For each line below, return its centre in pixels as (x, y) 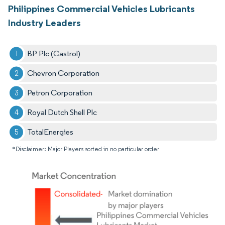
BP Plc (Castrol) (54, 54)
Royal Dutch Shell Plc (62, 113)
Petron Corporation (60, 93)
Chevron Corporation (64, 73)
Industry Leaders (44, 23)
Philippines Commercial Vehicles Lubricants (101, 9)
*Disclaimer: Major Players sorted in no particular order (86, 149)
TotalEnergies (50, 132)
